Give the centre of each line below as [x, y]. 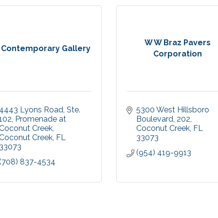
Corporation [178, 54]
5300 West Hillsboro [173, 109]
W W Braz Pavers [178, 43]
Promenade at [40, 119]
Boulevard [155, 119]
